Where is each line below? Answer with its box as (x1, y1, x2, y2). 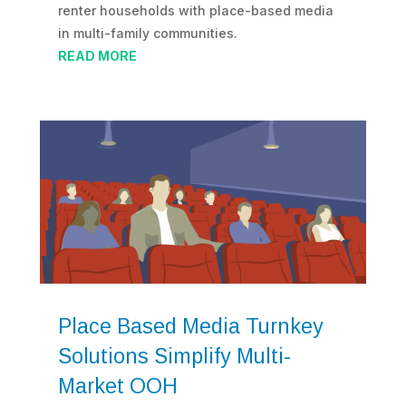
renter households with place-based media (57, 2, 333, 18)
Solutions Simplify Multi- (57, 344, 291, 369)
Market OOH (57, 374, 178, 399)
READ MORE (57, 47, 137, 63)
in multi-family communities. (57, 24, 237, 41)
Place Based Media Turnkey (57, 314, 324, 339)
